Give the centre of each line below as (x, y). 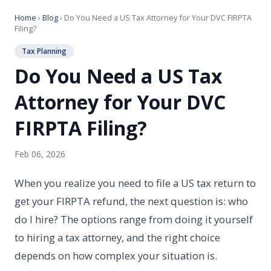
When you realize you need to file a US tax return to (135, 183)
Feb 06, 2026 (40, 154)
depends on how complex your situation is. (116, 256)
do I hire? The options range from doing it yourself (134, 219)
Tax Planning (44, 51)
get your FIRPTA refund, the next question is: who (131, 201)
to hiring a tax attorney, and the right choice (117, 237)
